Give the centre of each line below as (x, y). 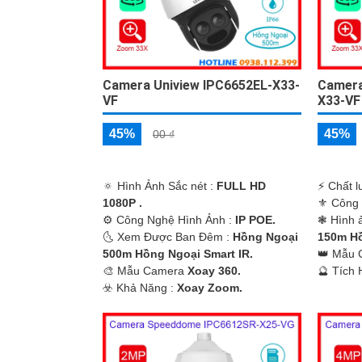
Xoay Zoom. (210, 288)
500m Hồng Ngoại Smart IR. (178, 254)
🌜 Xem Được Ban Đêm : (168, 237)
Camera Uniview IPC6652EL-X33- (201, 86)
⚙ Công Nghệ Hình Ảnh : (169, 220)
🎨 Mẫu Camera (145, 271)
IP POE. (255, 220)
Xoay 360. (214, 271)
